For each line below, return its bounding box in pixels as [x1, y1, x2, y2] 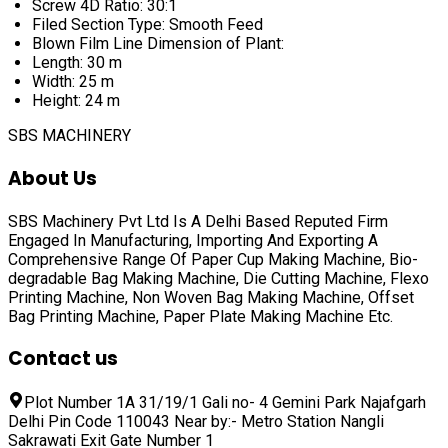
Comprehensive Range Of [8, 249, 187, 269]
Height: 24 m [32, 91, 120, 111]
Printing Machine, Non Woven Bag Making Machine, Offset [8, 287, 414, 307]
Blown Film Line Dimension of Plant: [32, 34, 284, 54]
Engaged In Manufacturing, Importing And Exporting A [8, 230, 378, 250]
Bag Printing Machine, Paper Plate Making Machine [8, 306, 364, 326]
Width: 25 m [32, 72, 114, 92]
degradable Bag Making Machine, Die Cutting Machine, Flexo [8, 268, 429, 288]
